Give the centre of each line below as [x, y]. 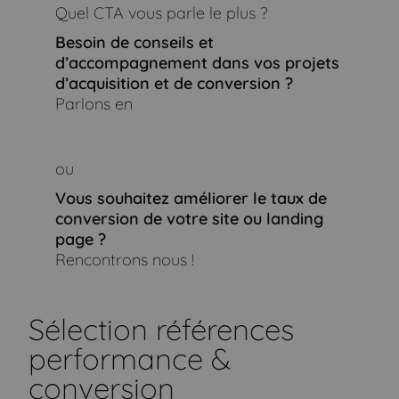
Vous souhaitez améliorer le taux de [191, 199]
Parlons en [94, 104]
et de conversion [219, 84]
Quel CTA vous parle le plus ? [161, 13]
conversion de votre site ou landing [189, 219]
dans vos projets [275, 63]
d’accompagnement [133, 63]
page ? [80, 240]
